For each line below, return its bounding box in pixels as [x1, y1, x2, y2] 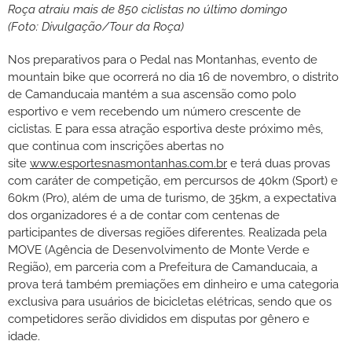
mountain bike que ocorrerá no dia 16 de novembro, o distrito [8, 70, 339, 85]
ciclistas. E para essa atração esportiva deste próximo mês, [8, 122, 323, 137]
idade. [8, 329, 40, 344]
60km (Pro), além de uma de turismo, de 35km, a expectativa [8, 191, 336, 206]
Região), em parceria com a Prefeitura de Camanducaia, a [8, 260, 317, 275]
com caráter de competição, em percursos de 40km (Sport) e [8, 174, 338, 189]
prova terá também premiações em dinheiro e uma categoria [8, 277, 339, 292]
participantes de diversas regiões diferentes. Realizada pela [8, 225, 327, 240]
